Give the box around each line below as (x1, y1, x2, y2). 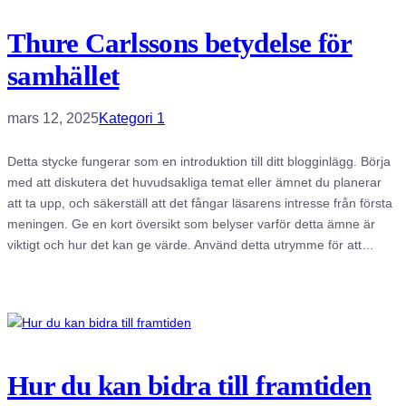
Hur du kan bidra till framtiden (7, 369, 372, 401)
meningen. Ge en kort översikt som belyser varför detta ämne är (7, 217, 375, 232)
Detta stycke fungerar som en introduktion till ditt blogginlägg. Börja (7, 154, 391, 169)
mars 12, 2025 (7, 111, 99, 127)
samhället (7, 60, 120, 92)
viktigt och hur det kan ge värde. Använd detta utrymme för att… (7, 237, 374, 253)
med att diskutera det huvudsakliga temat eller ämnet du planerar (7, 175, 382, 190)
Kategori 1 (99, 111, 165, 127)
